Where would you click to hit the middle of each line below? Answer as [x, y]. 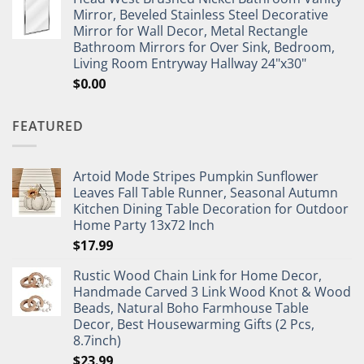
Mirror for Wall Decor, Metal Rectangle [191, 30]
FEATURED [48, 126]
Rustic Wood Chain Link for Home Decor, [197, 276]
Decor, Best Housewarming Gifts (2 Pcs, [194, 325]
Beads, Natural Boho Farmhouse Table [191, 308]
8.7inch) [97, 341]
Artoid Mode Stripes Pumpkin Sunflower [196, 177]
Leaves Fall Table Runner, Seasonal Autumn [206, 193]
